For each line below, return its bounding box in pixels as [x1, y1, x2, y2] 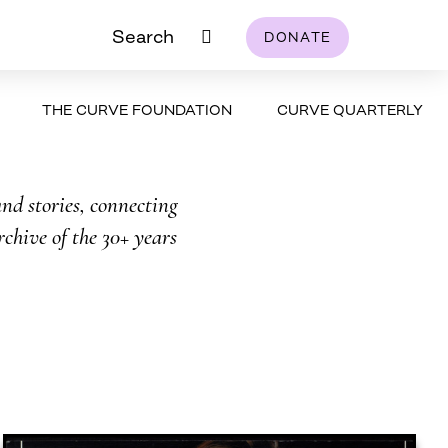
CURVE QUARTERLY [277, 100, 423, 118]
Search [112, 24, 174, 47]
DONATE [264, 28, 332, 45]
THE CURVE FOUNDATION [42, 100, 232, 118]
